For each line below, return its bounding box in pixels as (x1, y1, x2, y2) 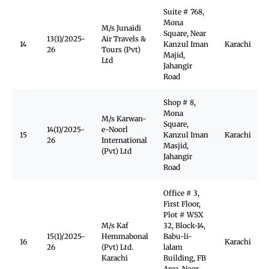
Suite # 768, (163, 7, 204, 16)
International (101, 136, 147, 145)
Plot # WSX (163, 210, 204, 219)
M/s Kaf (101, 221, 128, 230)
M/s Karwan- (101, 114, 147, 123)
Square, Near (163, 29, 206, 38)
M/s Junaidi (101, 23, 141, 32)
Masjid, (163, 141, 189, 150)
